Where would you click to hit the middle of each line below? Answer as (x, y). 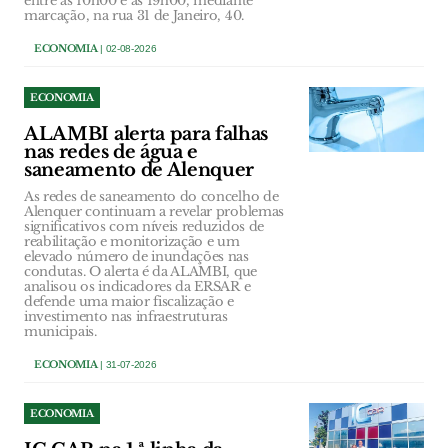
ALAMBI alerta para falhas (146, 134)
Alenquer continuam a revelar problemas (154, 212)
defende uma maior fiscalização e (129, 302)
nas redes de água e (111, 152)
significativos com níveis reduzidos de (144, 227)
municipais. (60, 332)
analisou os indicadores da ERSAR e (137, 287)
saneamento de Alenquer (139, 170)
